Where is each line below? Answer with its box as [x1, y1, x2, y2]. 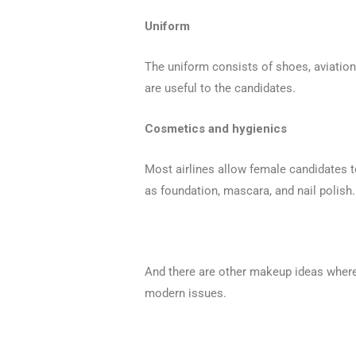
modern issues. [145, 285, 227, 300]
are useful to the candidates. [145, 80, 296, 95]
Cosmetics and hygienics [145, 121, 288, 136]
